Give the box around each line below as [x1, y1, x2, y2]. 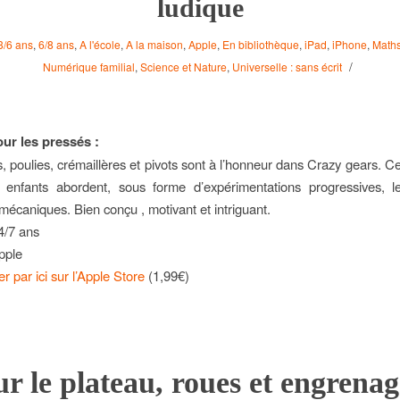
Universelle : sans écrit [232, 59, 342, 74]
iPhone [332, 37, 367, 52]
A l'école [79, 37, 121, 52]
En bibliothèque [222, 37, 299, 52]
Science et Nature [140, 59, 227, 74]
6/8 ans [38, 37, 74, 52]
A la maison [126, 37, 183, 52]
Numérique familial [43, 59, 135, 74]
